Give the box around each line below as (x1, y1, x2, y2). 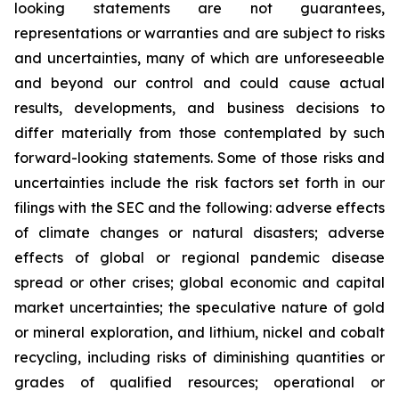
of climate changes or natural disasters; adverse (14, 224, 385, 241)
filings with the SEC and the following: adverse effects (14, 199, 385, 216)
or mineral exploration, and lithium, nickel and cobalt (14, 323, 385, 341)
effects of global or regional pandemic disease (14, 248, 385, 266)
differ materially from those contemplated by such (14, 124, 385, 142)
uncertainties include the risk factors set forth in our (14, 174, 385, 191)
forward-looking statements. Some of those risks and (14, 149, 385, 167)
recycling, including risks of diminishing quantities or (14, 348, 385, 366)
